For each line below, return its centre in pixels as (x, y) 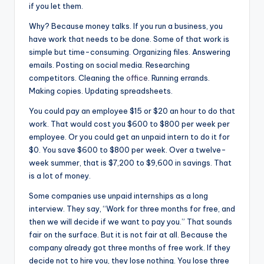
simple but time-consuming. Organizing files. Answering (130, 52)
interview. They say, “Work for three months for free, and (132, 209)
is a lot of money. (60, 176)
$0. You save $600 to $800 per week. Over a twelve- (128, 150)
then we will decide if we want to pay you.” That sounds (131, 222)
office (137, 78)
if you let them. (56, 6)
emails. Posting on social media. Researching (109, 65)
